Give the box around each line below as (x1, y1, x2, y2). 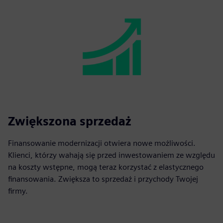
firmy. (8, 186, 28, 196)
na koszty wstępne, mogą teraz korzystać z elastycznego (8, 162, 204, 172)
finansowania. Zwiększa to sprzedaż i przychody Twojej (8, 174, 198, 184)
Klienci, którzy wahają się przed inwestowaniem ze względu (8, 150, 215, 160)
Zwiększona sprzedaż (8, 113, 131, 128)
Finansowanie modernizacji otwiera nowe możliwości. (8, 138, 196, 148)
